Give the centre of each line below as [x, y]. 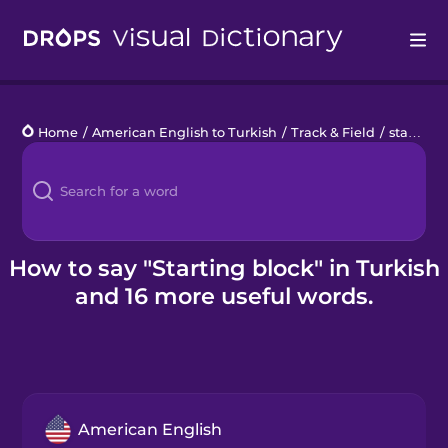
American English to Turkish [185, 132]
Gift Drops [58, 346]
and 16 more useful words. [224, 295]
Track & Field [333, 132]
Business [55, 296]
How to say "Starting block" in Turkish [224, 267]
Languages [62, 146]
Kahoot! [50, 246]
